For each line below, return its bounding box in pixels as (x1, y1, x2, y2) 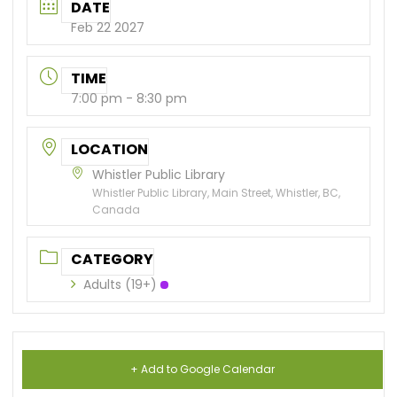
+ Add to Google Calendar (130, 361, 276, 377)
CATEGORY (71, 248, 154, 269)
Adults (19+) (83, 275, 158, 293)
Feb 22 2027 (71, 18, 145, 36)
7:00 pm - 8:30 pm (71, 89, 188, 107)
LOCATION (71, 138, 149, 160)
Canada (92, 201, 141, 217)
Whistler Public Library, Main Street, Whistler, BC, (92, 184, 341, 200)
